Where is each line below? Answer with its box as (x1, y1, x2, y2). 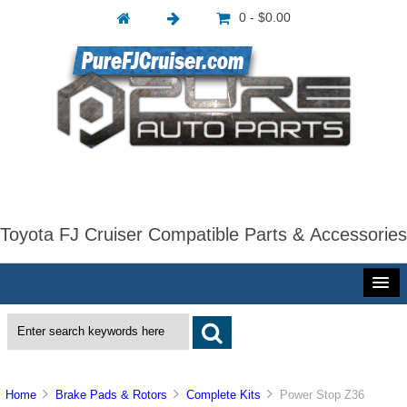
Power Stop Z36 (273, 388, 365, 402)
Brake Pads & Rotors (55, 388, 168, 402)
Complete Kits (186, 388, 262, 402)
